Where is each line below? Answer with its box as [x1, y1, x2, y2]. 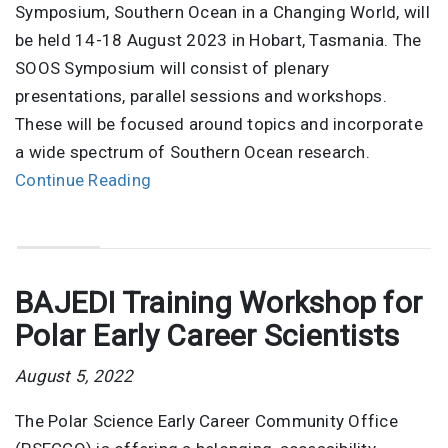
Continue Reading [15, 169, 151, 190]
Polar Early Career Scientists [15, 318, 400, 354]
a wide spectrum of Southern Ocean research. [15, 141, 370, 162]
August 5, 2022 [15, 366, 134, 387]
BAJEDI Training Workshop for [15, 285, 422, 321]
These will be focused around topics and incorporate [15, 113, 423, 134]
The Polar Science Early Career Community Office [15, 411, 398, 432]
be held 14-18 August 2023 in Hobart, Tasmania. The [15, 29, 422, 50]
